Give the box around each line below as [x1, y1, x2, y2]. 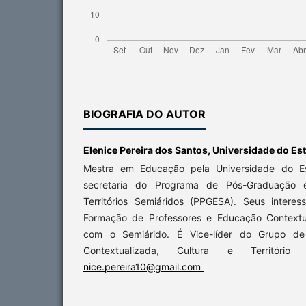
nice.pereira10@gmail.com [83, 261, 204, 273]
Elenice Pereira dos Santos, [83, 144, 212, 156]
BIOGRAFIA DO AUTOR [83, 107, 206, 122]
